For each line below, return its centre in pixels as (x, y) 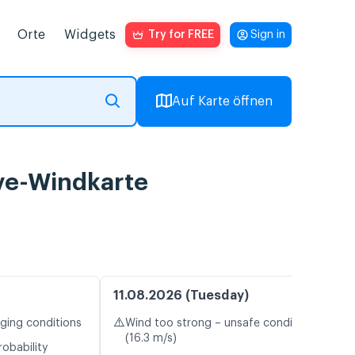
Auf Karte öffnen (222, 101)
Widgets (90, 35)
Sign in (268, 35)
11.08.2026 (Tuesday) (181, 296)
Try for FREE (181, 35)
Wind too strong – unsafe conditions (222, 324)
